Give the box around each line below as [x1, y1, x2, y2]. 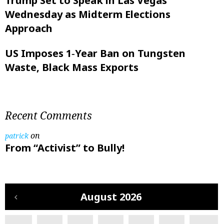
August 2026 [80, 189, 141, 203]
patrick [5, 130, 28, 140]
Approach [5, 21, 52, 35]
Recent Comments [5, 108, 92, 122]
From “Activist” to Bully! [5, 140, 124, 154]
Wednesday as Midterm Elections [5, 7, 170, 21]
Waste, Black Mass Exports [5, 60, 138, 74]
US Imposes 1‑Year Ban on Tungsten [5, 46, 185, 60]
